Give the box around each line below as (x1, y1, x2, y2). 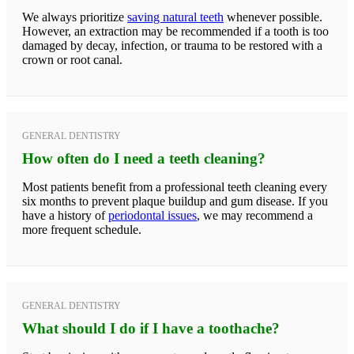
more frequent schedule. (22, 222, 141, 236)
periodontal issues (108, 208, 197, 222)
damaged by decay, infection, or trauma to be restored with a (22, 38, 322, 52)
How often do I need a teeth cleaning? (22, 149, 265, 167)
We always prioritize (22, 9, 127, 24)
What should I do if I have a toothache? (22, 319, 280, 337)
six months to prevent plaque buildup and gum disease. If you (22, 194, 328, 208)
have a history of (22, 208, 108, 222)
